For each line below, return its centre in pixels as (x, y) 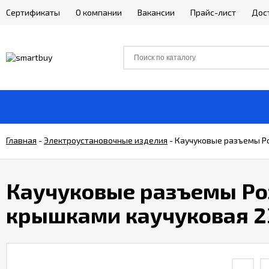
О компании (99, 12)
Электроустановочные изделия (106, 140)
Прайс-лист (213, 12)
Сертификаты (33, 12)
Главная (21, 140)
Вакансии (156, 12)
